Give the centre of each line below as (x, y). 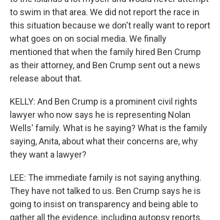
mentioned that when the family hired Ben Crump (105, 52)
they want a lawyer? (48, 154)
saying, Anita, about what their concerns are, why (104, 141)
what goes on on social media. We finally (88, 39)
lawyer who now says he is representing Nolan (100, 115)
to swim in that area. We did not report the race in (105, 12)
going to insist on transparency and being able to (104, 204)
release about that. (46, 78)
